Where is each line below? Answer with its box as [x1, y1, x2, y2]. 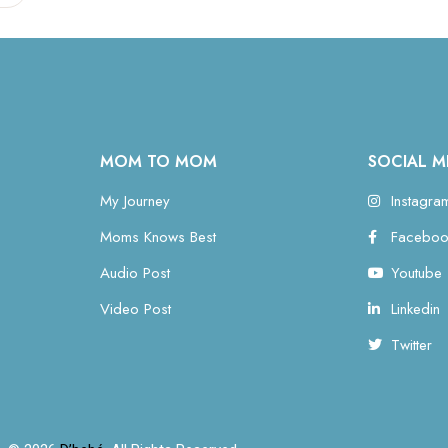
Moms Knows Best [99, 226, 216, 249]
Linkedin [390, 298, 440, 321]
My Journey [99, 190, 170, 213]
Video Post [99, 298, 171, 321]
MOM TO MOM [99, 150, 217, 174]
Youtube [390, 262, 442, 285]
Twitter [390, 334, 432, 357]
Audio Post [99, 262, 170, 285]
